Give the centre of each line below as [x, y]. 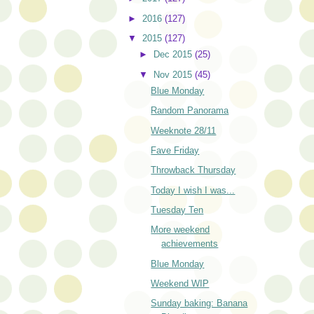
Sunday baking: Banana [199, 303]
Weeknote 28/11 [184, 130]
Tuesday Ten [177, 210]
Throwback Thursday [193, 170]
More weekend [180, 230]
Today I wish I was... [193, 190]
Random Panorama [190, 111]
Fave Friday [175, 151]
